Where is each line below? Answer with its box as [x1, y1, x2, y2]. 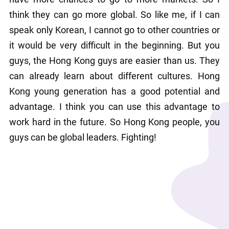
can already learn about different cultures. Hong [9, 70, 220, 82]
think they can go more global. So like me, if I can [9, 8, 220, 21]
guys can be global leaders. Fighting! [9, 131, 156, 144]
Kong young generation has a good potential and [9, 85, 220, 98]
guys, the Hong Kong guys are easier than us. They [9, 54, 220, 67]
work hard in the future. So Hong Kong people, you [9, 116, 220, 128]
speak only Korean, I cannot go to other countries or [9, 24, 220, 36]
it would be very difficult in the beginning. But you [9, 39, 220, 52]
